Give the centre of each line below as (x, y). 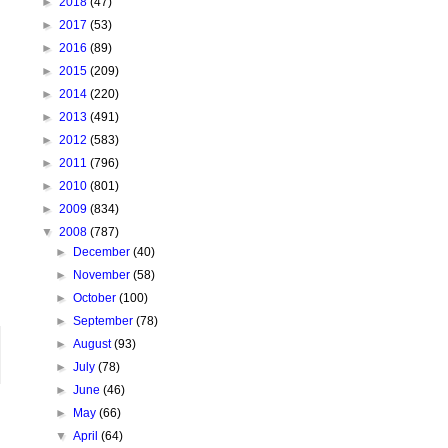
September (105, 321)
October (96, 298)
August (94, 344)
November (103, 275)
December (103, 252)
